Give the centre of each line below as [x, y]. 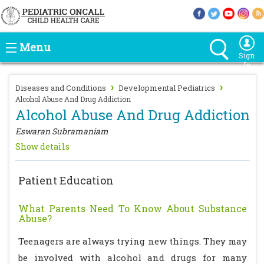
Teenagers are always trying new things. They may [133, 241]
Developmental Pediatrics [167, 88]
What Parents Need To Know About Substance [133, 208]
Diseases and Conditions [61, 88]
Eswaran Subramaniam [62, 131]
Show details [42, 146]
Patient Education [66, 180]
